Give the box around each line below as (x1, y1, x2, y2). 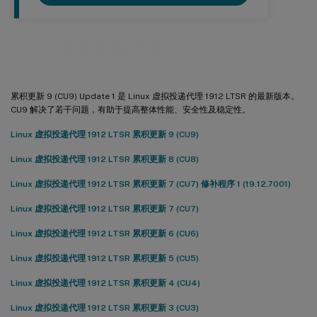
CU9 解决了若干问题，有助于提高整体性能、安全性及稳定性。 (11, 104, 250, 115)
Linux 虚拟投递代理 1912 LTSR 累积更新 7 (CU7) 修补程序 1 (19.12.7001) (11, 178, 291, 189)
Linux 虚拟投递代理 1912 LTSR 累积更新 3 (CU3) (11, 302, 199, 313)
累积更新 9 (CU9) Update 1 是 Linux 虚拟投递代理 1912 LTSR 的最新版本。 (11, 91, 299, 101)
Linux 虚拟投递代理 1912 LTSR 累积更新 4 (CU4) (11, 277, 200, 288)
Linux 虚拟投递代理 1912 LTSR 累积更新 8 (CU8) (11, 154, 199, 164)
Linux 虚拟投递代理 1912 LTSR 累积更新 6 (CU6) (11, 228, 199, 238)
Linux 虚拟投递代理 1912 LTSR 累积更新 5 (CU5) (11, 253, 199, 263)
